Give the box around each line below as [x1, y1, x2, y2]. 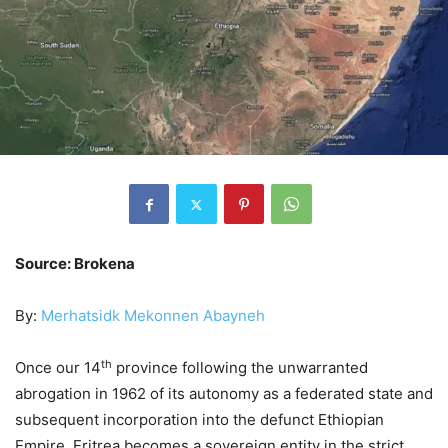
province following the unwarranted [112, 358, 368, 378]
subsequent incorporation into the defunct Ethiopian [15, 410, 384, 430]
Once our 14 [15, 358, 101, 378]
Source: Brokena [15, 254, 135, 274]
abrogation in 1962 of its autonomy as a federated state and [15, 384, 433, 404]
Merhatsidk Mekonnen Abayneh [41, 306, 265, 326]
